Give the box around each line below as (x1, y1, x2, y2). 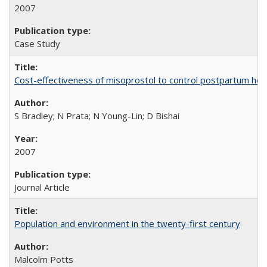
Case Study (14, 38, 60, 49)
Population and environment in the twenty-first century (14, 218, 240, 229)
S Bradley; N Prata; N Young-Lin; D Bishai (14, 110, 179, 122)
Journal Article (14, 181, 70, 193)
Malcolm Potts (14, 253, 73, 265)
